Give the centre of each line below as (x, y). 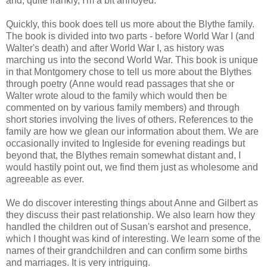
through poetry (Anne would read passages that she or (120, 83)
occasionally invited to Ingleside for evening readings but (125, 143)
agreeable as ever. (45, 179)
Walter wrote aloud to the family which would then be (117, 95)
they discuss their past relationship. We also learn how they (131, 215)
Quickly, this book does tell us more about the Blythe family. (130, 24)
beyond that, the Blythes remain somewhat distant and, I (123, 155)
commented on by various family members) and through (123, 107)
